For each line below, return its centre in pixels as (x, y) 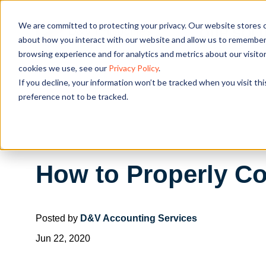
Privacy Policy (133, 68)
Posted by (58, 218)
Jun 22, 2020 (63, 238)
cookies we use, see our (63, 68)
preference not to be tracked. (73, 96)
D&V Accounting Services (139, 218)
